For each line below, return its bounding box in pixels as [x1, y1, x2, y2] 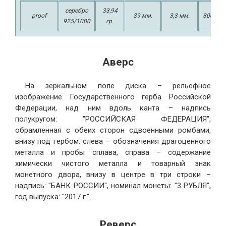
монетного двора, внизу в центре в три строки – [15, 169, 211, 179]
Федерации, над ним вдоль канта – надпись [15, 103, 211, 112]
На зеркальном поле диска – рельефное [25, 81, 211, 90]
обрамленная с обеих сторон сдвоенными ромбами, [15, 125, 211, 135]
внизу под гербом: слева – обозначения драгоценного [15, 136, 211, 146]
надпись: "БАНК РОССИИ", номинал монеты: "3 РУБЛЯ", [15, 181, 211, 190]
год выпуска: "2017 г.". [15, 192, 91, 201]
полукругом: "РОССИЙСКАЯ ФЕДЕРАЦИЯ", [15, 114, 211, 124]
